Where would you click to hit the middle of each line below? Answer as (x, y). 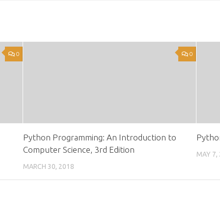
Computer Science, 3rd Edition (79, 149)
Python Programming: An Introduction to (99, 137)
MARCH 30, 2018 (48, 166)
